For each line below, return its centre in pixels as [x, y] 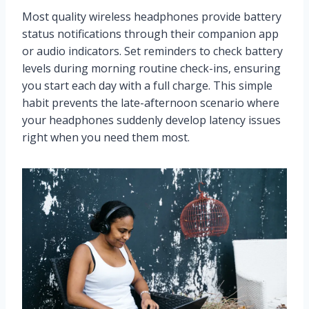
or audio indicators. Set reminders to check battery [152, 51]
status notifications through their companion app [150, 33]
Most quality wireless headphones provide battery [152, 16]
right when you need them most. [106, 137]
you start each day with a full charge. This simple [147, 85]
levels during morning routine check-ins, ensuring [151, 68]
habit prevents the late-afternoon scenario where [151, 102]
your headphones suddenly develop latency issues [151, 120]
